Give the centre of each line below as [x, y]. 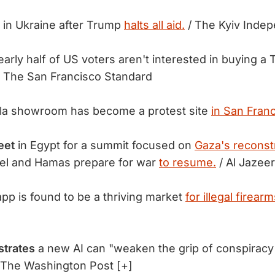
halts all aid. [154, 25]
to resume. [188, 162]
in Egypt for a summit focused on [106, 145]
